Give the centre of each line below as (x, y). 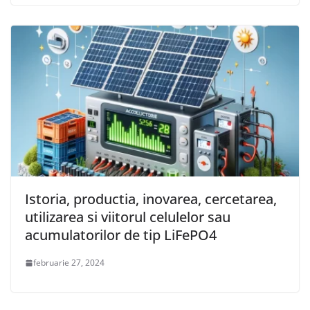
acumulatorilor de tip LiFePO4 (121, 235)
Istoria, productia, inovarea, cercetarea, (151, 199)
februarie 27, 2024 (69, 263)
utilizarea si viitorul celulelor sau (128, 217)
